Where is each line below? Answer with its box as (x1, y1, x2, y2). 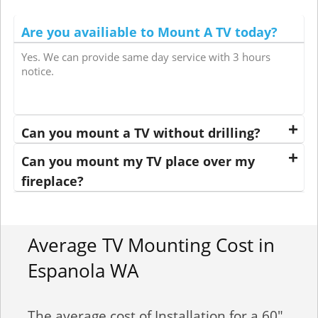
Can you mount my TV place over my (21, 153, 255, 170)
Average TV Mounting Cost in (28, 232, 275, 258)
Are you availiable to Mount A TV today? (21, 23, 278, 41)
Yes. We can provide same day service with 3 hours (21, 50, 270, 65)
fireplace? (21, 172, 84, 190)
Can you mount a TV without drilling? (21, 124, 261, 142)
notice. (21, 64, 54, 79)
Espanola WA (28, 258, 138, 284)
